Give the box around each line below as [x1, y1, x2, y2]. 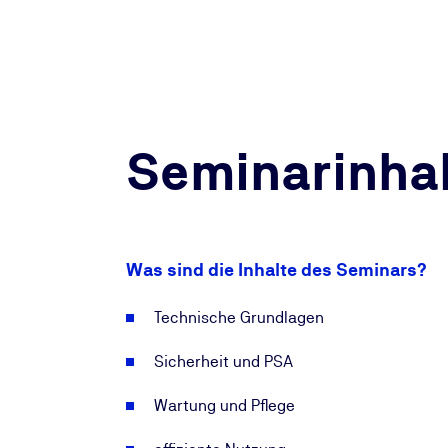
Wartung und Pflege [154, 396, 295, 415]
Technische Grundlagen [154, 308, 324, 327]
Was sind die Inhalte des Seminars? [126, 259, 427, 280]
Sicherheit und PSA [154, 352, 293, 371]
